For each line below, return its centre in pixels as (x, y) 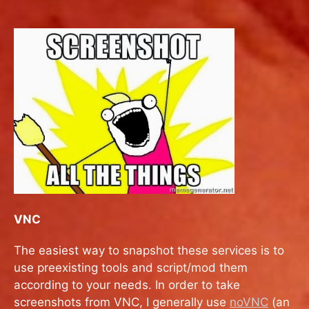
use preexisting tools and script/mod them (131, 267)
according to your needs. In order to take (127, 285)
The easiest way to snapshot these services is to (149, 250)
